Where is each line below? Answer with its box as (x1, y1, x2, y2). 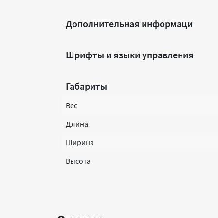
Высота (66, 156, 91, 165)
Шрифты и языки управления (66, 49, 194, 61)
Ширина (66, 137, 94, 147)
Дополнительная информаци (66, 18, 193, 30)
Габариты (66, 80, 107, 92)
